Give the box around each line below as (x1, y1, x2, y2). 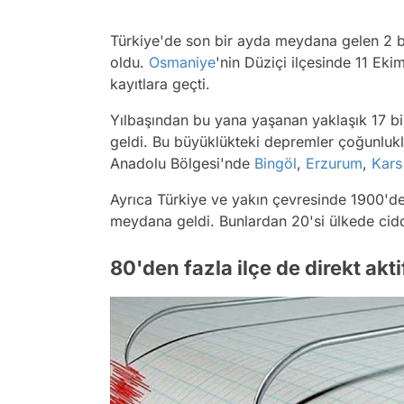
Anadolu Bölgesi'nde (110, 154, 254, 173)
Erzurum (306, 154, 363, 173)
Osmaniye (149, 53, 216, 72)
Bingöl (254, 154, 297, 173)
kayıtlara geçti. (110, 75, 210, 94)
